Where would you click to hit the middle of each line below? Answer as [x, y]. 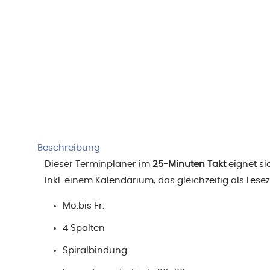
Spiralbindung [95, 251]
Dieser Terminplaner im [99, 165]
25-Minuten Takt [190, 165]
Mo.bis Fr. [84, 206]
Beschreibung [69, 148]
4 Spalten [84, 228]
